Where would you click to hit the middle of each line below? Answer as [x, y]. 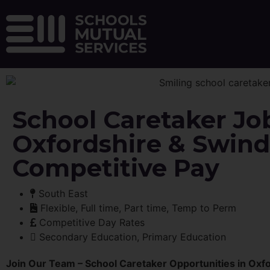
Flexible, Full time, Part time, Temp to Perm [138, 208]
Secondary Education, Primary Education [133, 237]
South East [63, 193]
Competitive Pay [116, 168]
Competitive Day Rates [92, 222]
